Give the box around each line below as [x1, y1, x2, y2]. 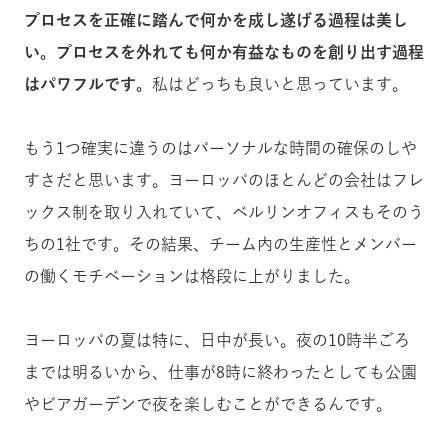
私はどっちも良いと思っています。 [152, 76, 408, 93]
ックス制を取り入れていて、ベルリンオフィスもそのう [24, 204, 424, 221]
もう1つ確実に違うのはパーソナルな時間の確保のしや [24, 140, 417, 157]
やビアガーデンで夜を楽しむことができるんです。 [24, 396, 392, 413]
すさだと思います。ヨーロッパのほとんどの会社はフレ [24, 172, 424, 189]
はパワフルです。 [24, 76, 152, 93]
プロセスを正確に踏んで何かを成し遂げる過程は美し [24, 12, 408, 29]
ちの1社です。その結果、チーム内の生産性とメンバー [24, 236, 417, 253]
